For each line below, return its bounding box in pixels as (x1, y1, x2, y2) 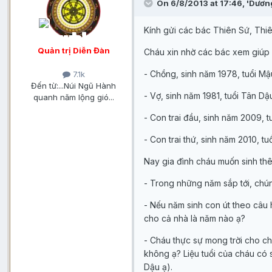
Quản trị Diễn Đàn (37, 46, 110, 56)
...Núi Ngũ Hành (58, 81, 116, 91)
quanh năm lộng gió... (33, 92, 114, 103)
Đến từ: (31, 81, 58, 91)
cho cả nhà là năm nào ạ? (144, 213, 245, 224)
